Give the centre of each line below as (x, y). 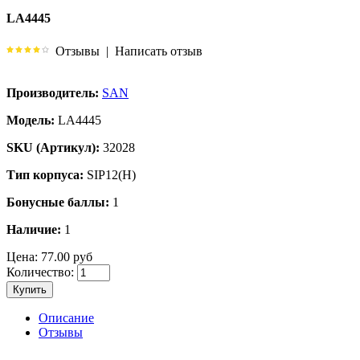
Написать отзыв (159, 51)
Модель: (31, 120)
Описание (66, 317)
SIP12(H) (110, 174)
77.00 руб (65, 256)
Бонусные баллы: (58, 202)
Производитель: (53, 92)
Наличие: (34, 229)
